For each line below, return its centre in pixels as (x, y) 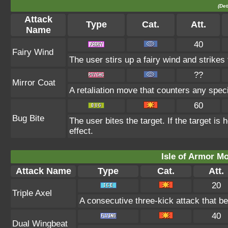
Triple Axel (32, 193)
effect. (81, 131)
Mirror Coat (34, 82)
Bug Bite (28, 118)
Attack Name (43, 171)
